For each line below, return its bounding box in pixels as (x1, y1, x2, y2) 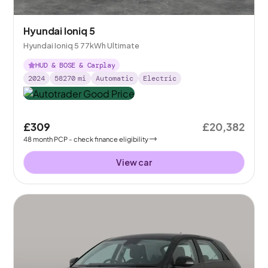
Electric (143, 74, 177, 84)
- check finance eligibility (69, 134, 149, 143)
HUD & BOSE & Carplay (35, 60, 115, 71)
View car (116, 156, 152, 167)
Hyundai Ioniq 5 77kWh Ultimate (23, 41, 140, 51)
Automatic (96, 74, 134, 84)
